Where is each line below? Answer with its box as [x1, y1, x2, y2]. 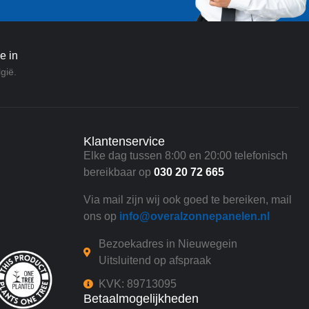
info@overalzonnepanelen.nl [119, 210, 270, 223]
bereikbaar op [83, 166, 154, 179]
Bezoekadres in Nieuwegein [99, 238, 238, 250]
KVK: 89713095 [99, 278, 177, 290]
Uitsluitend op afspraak [99, 255, 212, 267]
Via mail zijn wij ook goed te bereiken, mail [83, 194, 292, 206]
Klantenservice [83, 134, 165, 149]
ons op [83, 210, 119, 223]
